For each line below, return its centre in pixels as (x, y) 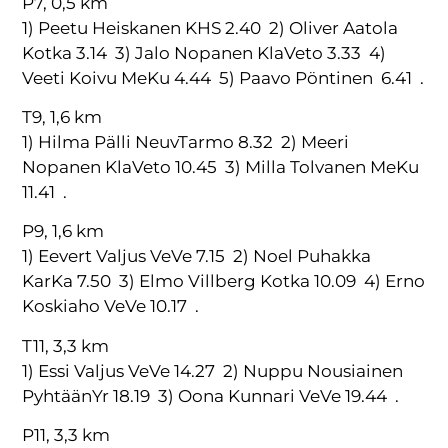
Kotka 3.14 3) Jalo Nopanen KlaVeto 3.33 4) (204, 52)
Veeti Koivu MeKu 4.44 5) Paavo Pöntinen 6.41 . (223, 77)
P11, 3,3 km (66, 435)
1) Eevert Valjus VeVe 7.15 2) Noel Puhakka (197, 256)
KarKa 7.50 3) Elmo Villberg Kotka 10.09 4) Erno (224, 281)
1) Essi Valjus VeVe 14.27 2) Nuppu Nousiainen (213, 370)
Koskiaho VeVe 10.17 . (111, 306)
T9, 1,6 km (62, 116)
